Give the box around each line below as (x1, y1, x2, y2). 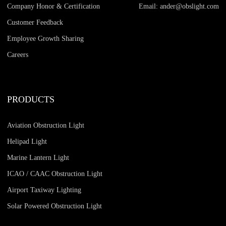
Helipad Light (7, 137, 47, 145)
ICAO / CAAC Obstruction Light (7, 169, 103, 178)
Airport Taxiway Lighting (7, 186, 82, 194)
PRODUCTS (7, 94, 55, 104)
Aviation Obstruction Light (7, 121, 85, 129)
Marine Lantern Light (7, 153, 70, 161)
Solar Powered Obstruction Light (7, 202, 102, 210)
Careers (7, 50, 29, 59)
